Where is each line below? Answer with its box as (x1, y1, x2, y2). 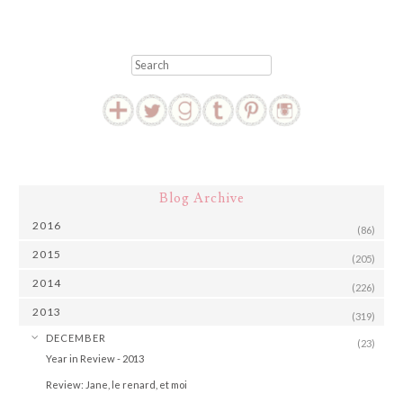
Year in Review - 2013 (46, 352, 144, 364)
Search (131, 55, 170, 71)
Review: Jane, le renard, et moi (46, 378, 187, 390)
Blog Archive (158, 189, 245, 207)
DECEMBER (46, 331, 106, 344)
